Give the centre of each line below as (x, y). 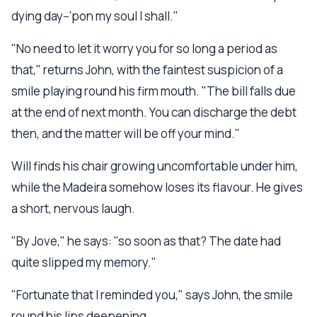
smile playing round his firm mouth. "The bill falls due (154, 91)
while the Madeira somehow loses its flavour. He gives (157, 187)
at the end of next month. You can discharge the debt (154, 112)
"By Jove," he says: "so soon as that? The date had (146, 241)
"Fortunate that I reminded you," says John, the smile (152, 295)
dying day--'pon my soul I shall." (95, 16)
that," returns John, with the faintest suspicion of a (147, 70)
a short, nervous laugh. (73, 208)
